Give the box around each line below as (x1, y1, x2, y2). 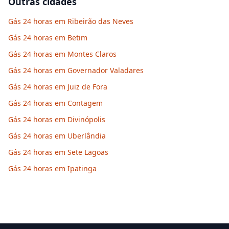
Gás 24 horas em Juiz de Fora (8, 82, 107, 91)
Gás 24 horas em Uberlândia (8, 131, 106, 141)
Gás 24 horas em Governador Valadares (8, 65, 144, 75)
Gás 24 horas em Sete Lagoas (8, 147, 108, 157)
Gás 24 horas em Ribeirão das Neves (8, 16, 133, 26)
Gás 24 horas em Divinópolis (8, 114, 105, 124)
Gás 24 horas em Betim (8, 33, 87, 42)
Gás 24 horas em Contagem (8, 98, 103, 108)
